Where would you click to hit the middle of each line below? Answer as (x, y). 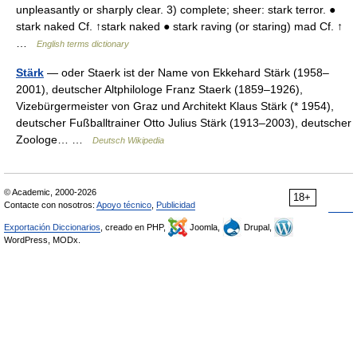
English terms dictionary (83, 44)
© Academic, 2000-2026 (50, 192)
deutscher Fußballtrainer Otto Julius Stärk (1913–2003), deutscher (184, 123)
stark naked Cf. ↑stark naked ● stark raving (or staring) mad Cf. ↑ (179, 26)
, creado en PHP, (134, 227)
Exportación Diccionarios (52, 227)
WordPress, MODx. (42, 240)
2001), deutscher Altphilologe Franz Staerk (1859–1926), (159, 89)
